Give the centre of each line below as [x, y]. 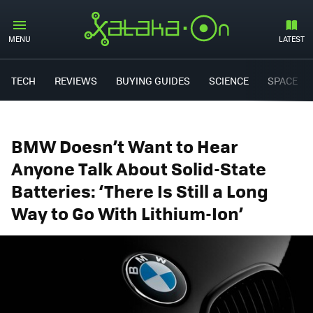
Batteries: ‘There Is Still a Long [140, 190]
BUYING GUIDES [153, 80]
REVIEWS [76, 80]
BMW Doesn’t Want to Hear [125, 146]
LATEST [292, 39]
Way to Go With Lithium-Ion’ [127, 213]
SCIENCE [229, 80]
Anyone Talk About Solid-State [139, 168]
